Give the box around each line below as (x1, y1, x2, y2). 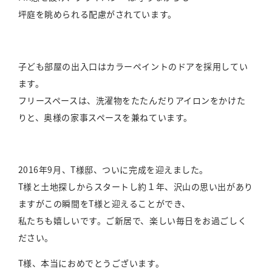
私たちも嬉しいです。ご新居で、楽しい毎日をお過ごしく (18, 214, 247, 227)
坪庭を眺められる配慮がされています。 (18, 8, 177, 21)
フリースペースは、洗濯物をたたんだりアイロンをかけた (18, 94, 246, 107)
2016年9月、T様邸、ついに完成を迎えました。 (18, 163, 209, 176)
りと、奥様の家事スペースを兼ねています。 (18, 111, 192, 124)
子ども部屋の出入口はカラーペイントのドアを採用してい (18, 60, 248, 73)
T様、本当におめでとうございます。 (18, 257, 165, 270)
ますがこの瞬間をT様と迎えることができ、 (18, 197, 191, 210)
